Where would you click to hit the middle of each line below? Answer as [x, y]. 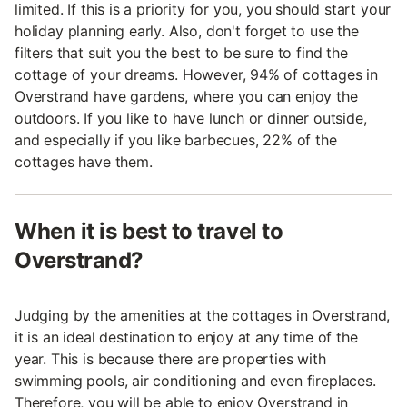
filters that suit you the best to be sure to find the [181, 53]
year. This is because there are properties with [170, 359]
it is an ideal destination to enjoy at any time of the [186, 338]
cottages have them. [84, 162]
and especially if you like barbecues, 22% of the [176, 140]
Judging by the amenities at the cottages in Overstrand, [203, 316]
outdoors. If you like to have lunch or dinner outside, [191, 119]
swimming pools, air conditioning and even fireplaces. [195, 381]
